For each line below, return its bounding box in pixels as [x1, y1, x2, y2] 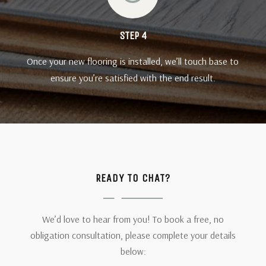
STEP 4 [119, 29, 147, 43]
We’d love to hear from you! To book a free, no [42, 213, 224, 226]
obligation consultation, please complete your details [30, 229, 236, 242]
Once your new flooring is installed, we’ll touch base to [27, 55, 239, 68]
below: [120, 245, 146, 258]
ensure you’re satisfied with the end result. [50, 72, 216, 84]
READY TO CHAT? [96, 172, 170, 185]
